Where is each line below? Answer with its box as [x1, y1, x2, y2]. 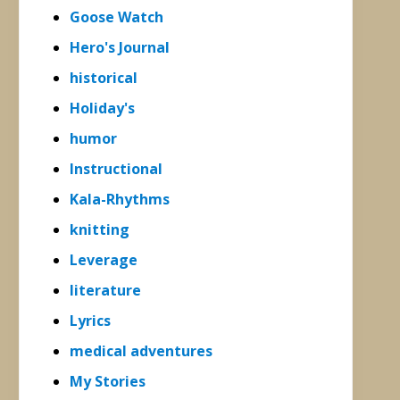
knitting [70, 219, 129, 239]
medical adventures [70, 340, 212, 361]
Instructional [70, 158, 162, 179]
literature [70, 279, 141, 300]
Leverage [70, 249, 137, 270]
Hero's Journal [70, 37, 170, 57]
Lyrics [70, 310, 111, 330]
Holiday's [70, 97, 135, 118]
